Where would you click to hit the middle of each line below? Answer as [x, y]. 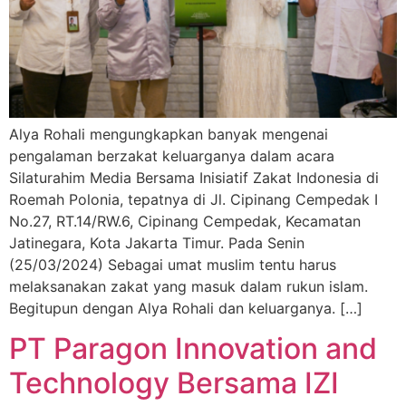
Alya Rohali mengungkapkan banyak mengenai [169, 135]
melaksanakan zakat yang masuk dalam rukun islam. [188, 287]
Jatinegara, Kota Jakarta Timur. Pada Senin [157, 243]
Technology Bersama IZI [174, 383]
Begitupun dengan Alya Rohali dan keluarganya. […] [186, 309]
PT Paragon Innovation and [193, 349]
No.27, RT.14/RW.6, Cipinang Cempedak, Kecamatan [185, 222]
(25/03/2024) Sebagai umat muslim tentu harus [173, 265]
